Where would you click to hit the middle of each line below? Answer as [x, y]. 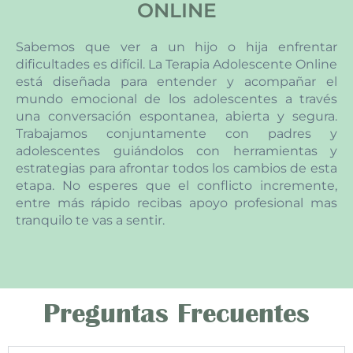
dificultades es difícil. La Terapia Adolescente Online [176, 64]
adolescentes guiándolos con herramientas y [176, 150]
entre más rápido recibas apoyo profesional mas [176, 203]
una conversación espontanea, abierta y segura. [176, 116]
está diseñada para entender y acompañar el [176, 81]
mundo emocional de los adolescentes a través [176, 98]
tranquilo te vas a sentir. [90, 220]
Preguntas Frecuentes [176, 314]
